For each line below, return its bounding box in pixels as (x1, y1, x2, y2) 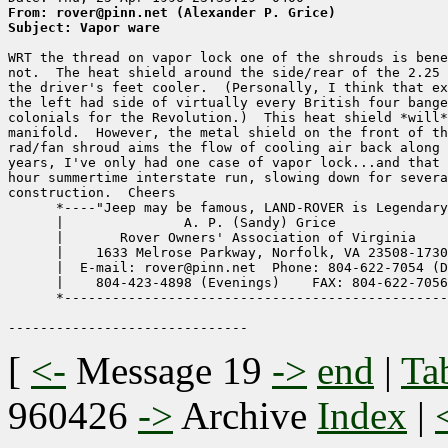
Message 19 (76, 349, 262, 393)
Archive (173, 394, 317, 438)
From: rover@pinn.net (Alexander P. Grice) (8, 5, 336, 21)
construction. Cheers (8, 185, 176, 201)
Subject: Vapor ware (8, 20, 160, 36)
